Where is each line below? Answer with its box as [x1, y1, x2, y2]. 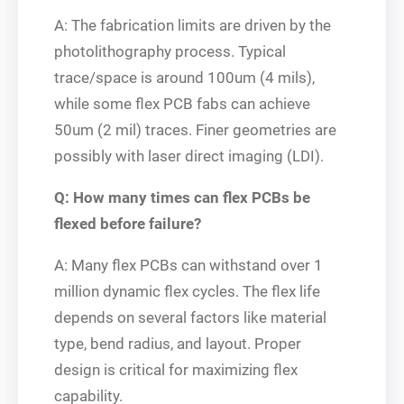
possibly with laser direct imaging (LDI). [54, 146, 324, 165]
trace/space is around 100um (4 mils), [54, 68, 315, 87]
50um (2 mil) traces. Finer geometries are [54, 120, 336, 139]
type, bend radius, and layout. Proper [54, 334, 301, 353]
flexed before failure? [54, 214, 201, 233]
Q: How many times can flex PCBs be [54, 188, 310, 207]
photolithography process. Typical [54, 41, 286, 60]
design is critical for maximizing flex [54, 360, 298, 379]
